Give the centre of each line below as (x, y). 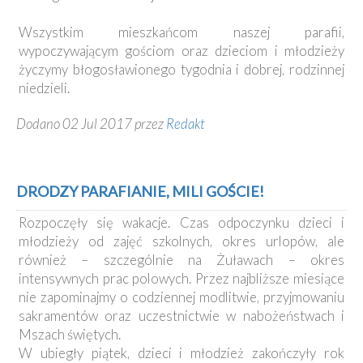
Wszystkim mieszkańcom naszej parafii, (181, 32)
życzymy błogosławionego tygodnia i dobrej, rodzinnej (181, 70)
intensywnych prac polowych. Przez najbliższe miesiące (181, 279)
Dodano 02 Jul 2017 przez (91, 124)
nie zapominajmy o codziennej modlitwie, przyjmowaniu (181, 297)
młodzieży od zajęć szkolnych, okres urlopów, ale (181, 241)
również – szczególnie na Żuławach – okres (181, 260)
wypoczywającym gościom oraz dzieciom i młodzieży (181, 51)
